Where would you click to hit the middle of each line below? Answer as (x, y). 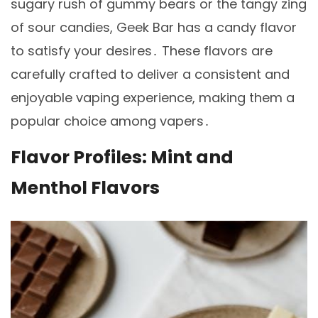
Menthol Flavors (85, 187)
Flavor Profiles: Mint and (122, 157)
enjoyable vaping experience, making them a (153, 98)
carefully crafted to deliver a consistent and (150, 75)
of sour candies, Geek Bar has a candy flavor (154, 28)
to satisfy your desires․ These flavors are (142, 51)
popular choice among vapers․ (110, 121)
